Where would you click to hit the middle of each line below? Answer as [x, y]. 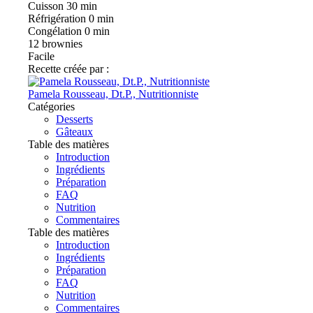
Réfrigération [57, 18]
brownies [61, 43]
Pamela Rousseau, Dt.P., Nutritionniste [113, 94]
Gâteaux [74, 131]
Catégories [51, 106]
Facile [41, 56]
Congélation [55, 31]
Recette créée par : [68, 68]
